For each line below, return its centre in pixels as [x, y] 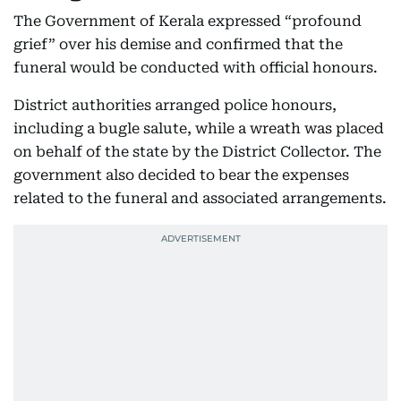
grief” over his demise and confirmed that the [178, 44]
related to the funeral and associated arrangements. [200, 198]
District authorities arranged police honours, [175, 105]
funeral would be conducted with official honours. [196, 68]
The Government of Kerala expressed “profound [188, 21]
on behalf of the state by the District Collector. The [197, 152]
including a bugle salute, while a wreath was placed [199, 128]
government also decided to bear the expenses [181, 175]
